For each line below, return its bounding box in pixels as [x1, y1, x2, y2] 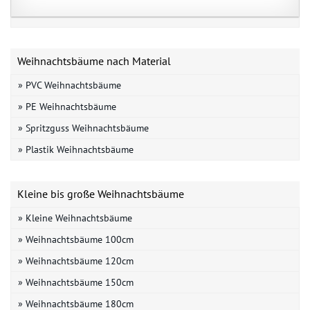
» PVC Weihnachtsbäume [18, 78, 121, 91]
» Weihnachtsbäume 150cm [18, 275, 134, 289]
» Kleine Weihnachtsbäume [18, 211, 132, 224]
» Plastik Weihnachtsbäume [18, 143, 134, 156]
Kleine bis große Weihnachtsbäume [17, 186, 184, 201]
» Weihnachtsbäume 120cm [18, 254, 134, 267]
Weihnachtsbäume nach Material [17, 53, 171, 68]
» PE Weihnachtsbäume [18, 100, 116, 113]
